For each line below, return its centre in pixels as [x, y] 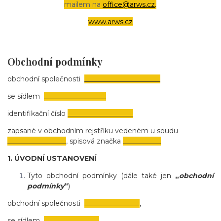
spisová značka [95, 141]
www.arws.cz [110, 21]
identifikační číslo [37, 114]
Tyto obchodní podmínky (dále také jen [101, 176]
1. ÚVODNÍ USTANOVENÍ [52, 159]
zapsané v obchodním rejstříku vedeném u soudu [93, 131]
